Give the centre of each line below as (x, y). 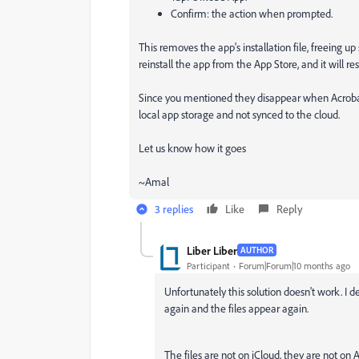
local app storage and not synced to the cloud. (239, 114)
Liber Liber (212, 250)
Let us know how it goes (192, 148)
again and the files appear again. (236, 308)
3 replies (174, 209)
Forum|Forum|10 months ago (294, 265)
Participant (208, 265)
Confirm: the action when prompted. (252, 13)
